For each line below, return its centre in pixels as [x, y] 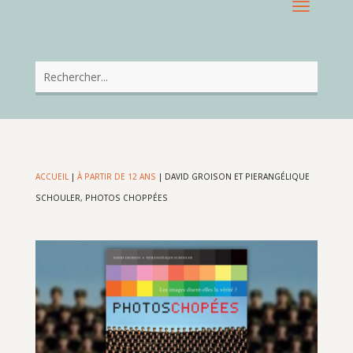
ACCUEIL [52, 177]
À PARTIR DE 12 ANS [116, 177]
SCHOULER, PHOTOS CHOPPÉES [101, 198]
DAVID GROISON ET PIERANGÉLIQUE [237, 177]
